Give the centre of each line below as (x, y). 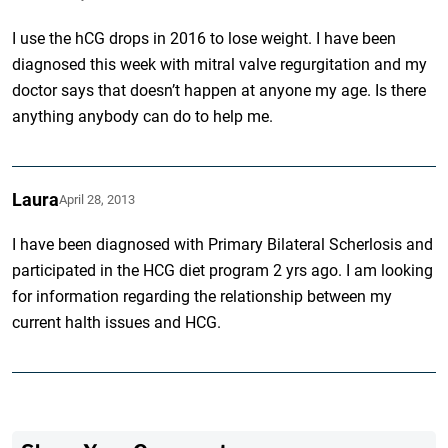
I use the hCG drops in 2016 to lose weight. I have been (204, 38)
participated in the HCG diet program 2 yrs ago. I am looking (223, 270)
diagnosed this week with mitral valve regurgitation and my (220, 64)
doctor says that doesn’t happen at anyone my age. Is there (219, 90)
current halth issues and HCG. (117, 322)
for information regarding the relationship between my (202, 296)
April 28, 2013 (97, 199)
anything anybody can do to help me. (143, 116)
